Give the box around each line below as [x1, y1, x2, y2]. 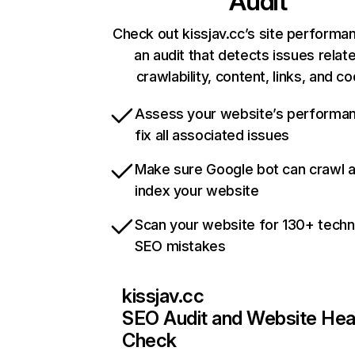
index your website [135, 182, 259, 199]
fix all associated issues [135, 127, 289, 143]
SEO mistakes [135, 238, 226, 254]
